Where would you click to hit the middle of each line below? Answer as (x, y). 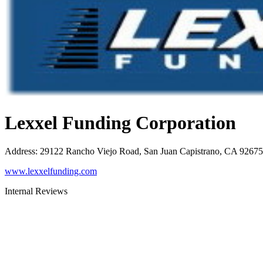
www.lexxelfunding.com (51, 171)
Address (20, 151)
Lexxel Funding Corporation (120, 122)
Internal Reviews (36, 191)
